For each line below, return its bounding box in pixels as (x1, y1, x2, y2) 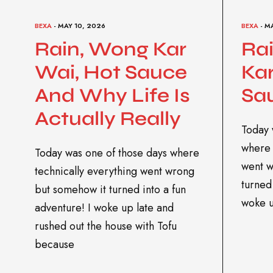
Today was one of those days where (35, 144, 199, 161)
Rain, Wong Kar (35, 37, 186, 61)
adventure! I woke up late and (35, 199, 174, 216)
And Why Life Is (35, 83, 190, 107)
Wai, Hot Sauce (35, 60, 187, 84)
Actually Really (35, 106, 181, 130)
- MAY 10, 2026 (52, 20, 105, 30)
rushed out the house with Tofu (35, 218, 177, 234)
